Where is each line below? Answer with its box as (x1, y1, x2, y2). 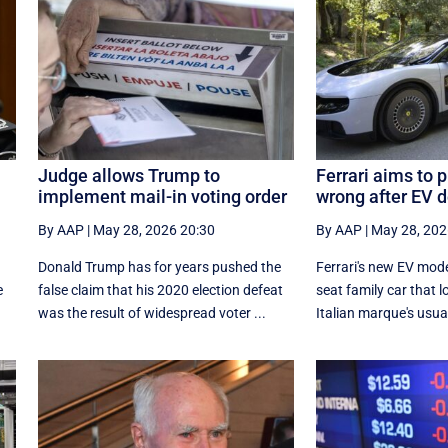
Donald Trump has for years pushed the (37, 258, 281, 275)
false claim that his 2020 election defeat (37, 281, 283, 298)
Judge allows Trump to (37, 164, 220, 186)
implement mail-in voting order (37, 185, 287, 207)
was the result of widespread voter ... (37, 304, 266, 321)
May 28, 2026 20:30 (92, 221, 215, 238)
